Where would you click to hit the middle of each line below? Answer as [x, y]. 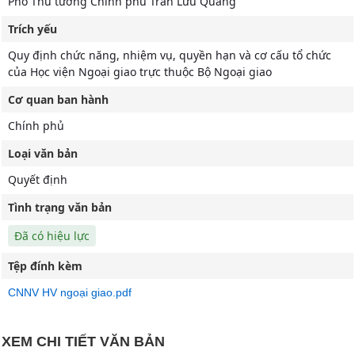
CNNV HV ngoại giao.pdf [70, 292]
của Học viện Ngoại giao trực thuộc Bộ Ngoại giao [140, 72]
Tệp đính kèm [45, 266]
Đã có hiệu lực [52, 236]
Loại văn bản [43, 153]
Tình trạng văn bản [60, 207]
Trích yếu [32, 29]
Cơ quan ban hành [58, 99]
